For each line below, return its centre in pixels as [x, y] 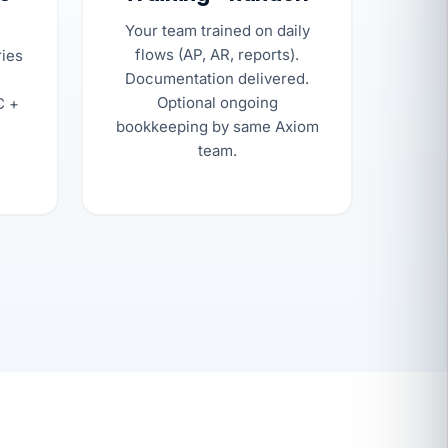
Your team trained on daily [217, 30]
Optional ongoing [217, 102]
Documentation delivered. [217, 78]
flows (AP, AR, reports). [217, 54]
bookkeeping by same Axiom [217, 126]
